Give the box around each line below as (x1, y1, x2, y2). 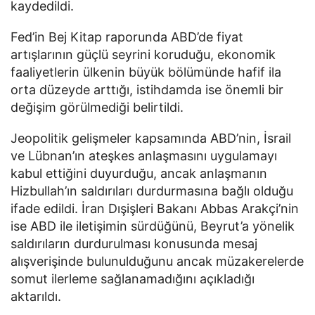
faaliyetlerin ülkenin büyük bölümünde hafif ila (11, 65, 281, 80)
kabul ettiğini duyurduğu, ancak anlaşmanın (11, 165, 267, 181)
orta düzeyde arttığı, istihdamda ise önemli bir (11, 82, 283, 98)
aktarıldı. (11, 288, 61, 304)
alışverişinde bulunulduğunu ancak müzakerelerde (11, 253, 304, 269)
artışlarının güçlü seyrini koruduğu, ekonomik (11, 47, 276, 63)
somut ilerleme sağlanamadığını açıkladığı (11, 271, 255, 286)
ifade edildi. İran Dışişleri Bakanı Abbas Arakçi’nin (11, 200, 299, 216)
